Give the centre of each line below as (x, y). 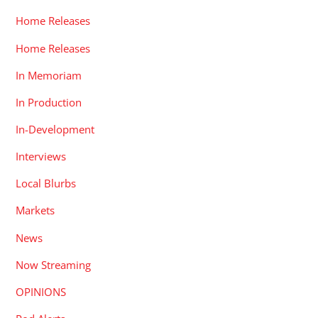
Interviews (41, 157)
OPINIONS (41, 291)
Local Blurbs (46, 183)
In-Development (55, 129)
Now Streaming (54, 264)
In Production (49, 102)
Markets (35, 210)
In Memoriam (49, 75)
